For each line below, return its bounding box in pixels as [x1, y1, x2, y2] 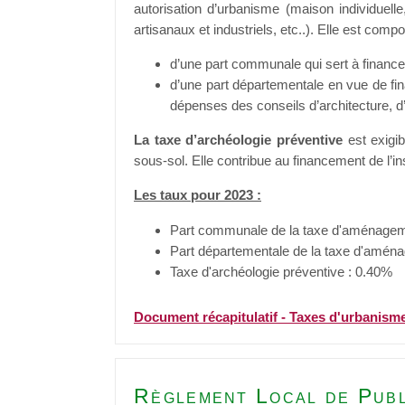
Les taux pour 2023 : [134, 187, 261, 203]
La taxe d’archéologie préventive [134, 132, 343, 148]
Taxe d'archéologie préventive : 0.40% [170, 263, 392, 279]
